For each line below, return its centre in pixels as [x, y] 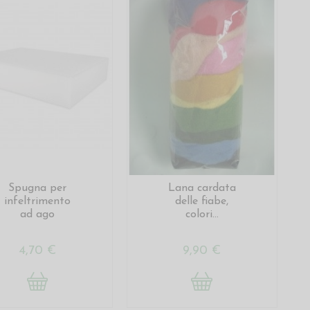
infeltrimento [37, 201]
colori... [202, 214]
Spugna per [37, 188]
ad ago [37, 214]
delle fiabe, [202, 201]
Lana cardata [202, 188]
